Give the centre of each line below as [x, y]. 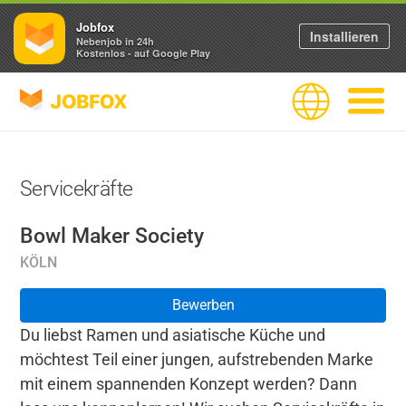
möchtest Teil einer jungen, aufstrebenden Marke [197, 359]
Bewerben [203, 305]
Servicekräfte [77, 189]
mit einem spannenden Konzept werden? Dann [188, 384]
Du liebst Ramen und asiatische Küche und [173, 335]
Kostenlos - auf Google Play [143, 53]
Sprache [317, 100]
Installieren [344, 36]
